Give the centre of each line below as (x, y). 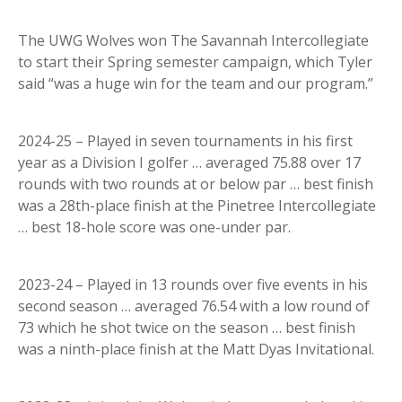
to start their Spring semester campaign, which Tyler (195, 62)
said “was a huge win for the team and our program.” (196, 84)
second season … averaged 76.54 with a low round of (194, 306)
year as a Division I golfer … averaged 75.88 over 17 (189, 163)
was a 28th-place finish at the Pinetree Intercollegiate (197, 206)
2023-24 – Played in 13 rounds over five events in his (193, 285)
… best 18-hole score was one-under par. (154, 227)
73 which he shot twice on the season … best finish (187, 328)
